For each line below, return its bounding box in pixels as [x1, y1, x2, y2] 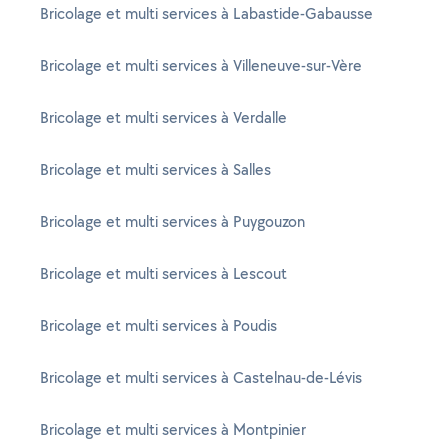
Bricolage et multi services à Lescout [40, 263, 287, 284]
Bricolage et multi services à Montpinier [40, 419, 306, 440]
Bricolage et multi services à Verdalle [40, 107, 287, 128]
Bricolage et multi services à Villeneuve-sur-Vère [40, 55, 362, 76]
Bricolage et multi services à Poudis [40, 315, 277, 336]
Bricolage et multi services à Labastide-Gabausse [40, 3, 373, 24]
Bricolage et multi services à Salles [40, 159, 271, 180]
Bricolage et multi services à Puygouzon [40, 211, 305, 232]
